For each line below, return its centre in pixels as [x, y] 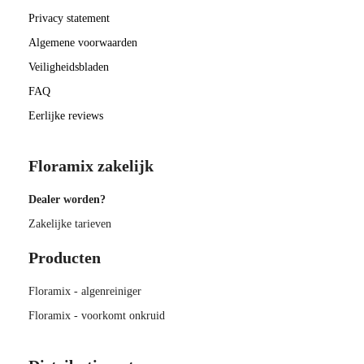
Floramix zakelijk [91, 165]
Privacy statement [69, 18]
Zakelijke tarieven [70, 223]
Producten [65, 257]
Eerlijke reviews [66, 115]
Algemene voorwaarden [83, 42]
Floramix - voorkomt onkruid [97, 315]
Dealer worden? [67, 199]
